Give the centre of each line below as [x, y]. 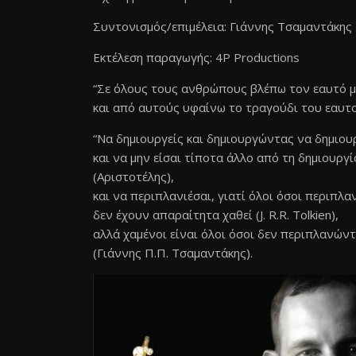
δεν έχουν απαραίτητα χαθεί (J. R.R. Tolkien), [216, 215]
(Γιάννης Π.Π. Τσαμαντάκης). [173, 253]
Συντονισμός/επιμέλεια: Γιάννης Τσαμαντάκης [222, 26]
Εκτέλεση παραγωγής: [154, 57]
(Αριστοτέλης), [133, 176]
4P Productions [257, 57]
